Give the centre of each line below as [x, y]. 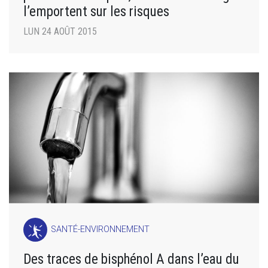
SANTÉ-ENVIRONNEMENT [100, 229]
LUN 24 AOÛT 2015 [60, 31]
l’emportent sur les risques [96, 11]
